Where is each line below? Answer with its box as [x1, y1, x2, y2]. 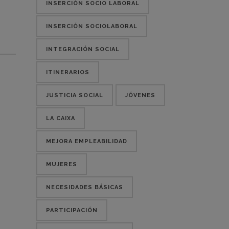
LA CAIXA [46, 115, 75, 122]
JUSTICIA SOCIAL [46, 92, 103, 99]
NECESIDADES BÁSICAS [46, 184, 123, 191]
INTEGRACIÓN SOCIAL [46, 46, 120, 53]
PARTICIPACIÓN [46, 207, 98, 214]
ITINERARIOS [46, 69, 89, 76]
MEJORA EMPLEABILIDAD [46, 138, 127, 145]
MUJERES [46, 161, 77, 168]
